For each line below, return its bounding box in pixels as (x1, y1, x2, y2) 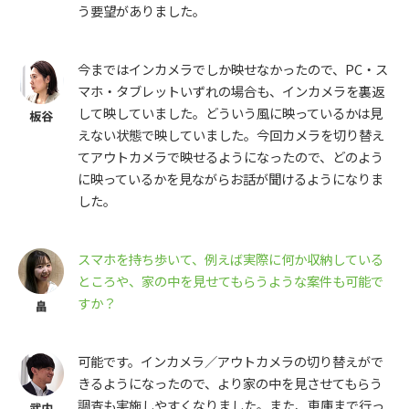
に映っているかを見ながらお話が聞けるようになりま (78, 169, 383, 189)
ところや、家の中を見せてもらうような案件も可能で (78, 271, 383, 291)
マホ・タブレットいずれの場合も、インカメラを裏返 (78, 81, 384, 101)
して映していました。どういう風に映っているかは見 (78, 103, 383, 123)
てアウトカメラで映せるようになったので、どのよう (78, 147, 383, 167)
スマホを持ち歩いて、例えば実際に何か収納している (78, 249, 383, 269)
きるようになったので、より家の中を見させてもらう (78, 373, 383, 393)
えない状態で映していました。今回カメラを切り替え (78, 125, 384, 145)
